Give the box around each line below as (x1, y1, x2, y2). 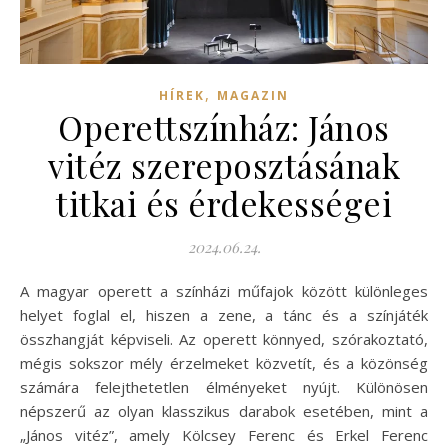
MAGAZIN (217, 86, 289, 104)
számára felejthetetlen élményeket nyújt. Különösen (20, 376, 428, 397)
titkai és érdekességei (56, 180, 392, 225)
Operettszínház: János (58, 104, 390, 149)
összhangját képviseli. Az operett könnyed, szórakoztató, (20, 328, 428, 349)
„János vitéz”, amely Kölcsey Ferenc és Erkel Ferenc (20, 424, 428, 445)
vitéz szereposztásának (48, 142, 400, 187)
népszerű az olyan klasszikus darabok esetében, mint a (20, 400, 428, 421)
